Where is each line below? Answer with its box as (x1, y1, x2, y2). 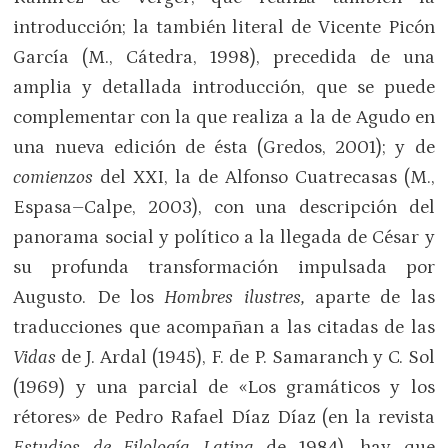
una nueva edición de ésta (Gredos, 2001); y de (13, 137, 435, 159)
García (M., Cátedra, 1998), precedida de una (13, 47, 435, 69)
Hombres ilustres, (164, 287, 315, 309)
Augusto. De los (13, 287, 165, 309)
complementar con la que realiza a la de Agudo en (13, 107, 435, 129)
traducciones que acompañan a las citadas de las (13, 317, 435, 339)
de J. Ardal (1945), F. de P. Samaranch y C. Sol (61, 347, 435, 369)
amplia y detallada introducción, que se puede (13, 77, 435, 99)
